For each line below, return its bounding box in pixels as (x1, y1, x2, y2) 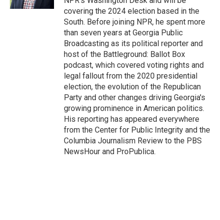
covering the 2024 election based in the (64, 6, 199, 16)
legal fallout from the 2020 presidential (64, 71, 197, 81)
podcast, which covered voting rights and (64, 60, 204, 70)
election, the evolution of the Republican (64, 82, 201, 91)
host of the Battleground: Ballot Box (64, 50, 185, 59)
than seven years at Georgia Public (64, 28, 183, 37)
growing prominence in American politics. (64, 104, 204, 113)
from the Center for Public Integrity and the (64, 125, 210, 135)
